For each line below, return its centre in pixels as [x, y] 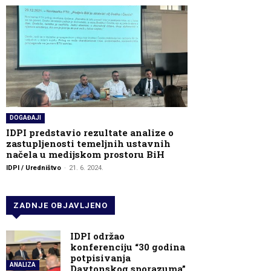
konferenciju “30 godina [128, 247]
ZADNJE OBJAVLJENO [60, 205]
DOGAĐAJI [25, 117]
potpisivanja [100, 257]
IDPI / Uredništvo [34, 168]
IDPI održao [97, 236]
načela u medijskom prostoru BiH [85, 154]
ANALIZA [23, 264]
